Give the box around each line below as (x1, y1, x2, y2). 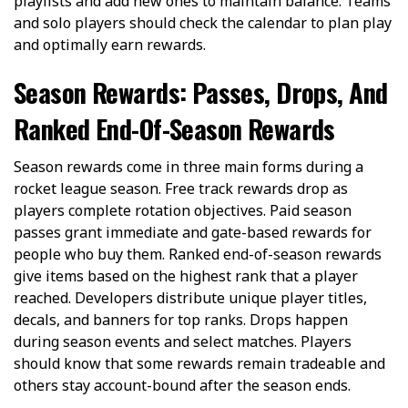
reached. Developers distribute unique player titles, (14, 287, 367, 308)
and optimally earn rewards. (14, 34, 206, 55)
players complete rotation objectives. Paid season (14, 199, 352, 220)
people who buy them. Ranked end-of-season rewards (14, 243, 382, 264)
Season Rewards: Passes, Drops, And (14, 72, 388, 111)
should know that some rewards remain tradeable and (14, 352, 385, 373)
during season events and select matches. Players (14, 331, 352, 352)
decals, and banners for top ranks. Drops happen (14, 309, 348, 330)
